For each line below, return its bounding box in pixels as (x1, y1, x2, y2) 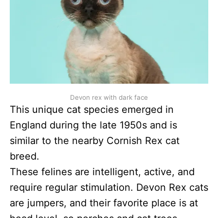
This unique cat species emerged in (10, 104, 174, 116)
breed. (10, 150, 39, 163)
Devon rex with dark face (70, 93, 148, 102)
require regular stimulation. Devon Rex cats (10, 182, 208, 194)
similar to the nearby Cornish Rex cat (10, 135, 180, 147)
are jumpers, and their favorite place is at (10, 197, 198, 209)
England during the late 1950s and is (10, 119, 177, 131)
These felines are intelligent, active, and (10, 166, 195, 178)
